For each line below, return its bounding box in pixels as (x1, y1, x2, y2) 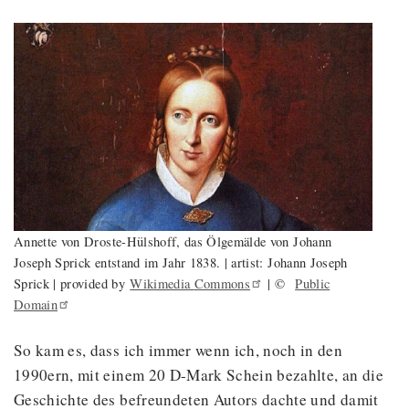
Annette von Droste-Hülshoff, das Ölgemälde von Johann (14, 232, 332, 250)
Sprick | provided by (14, 274, 131, 292)
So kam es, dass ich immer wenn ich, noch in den (14, 339, 343, 361)
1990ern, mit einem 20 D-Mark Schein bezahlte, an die (14, 363, 383, 385)
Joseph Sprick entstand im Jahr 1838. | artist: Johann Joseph (14, 253, 348, 271)
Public (295, 274, 330, 292)
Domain (14, 295, 58, 313)
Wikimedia (130, 274, 194, 292)
